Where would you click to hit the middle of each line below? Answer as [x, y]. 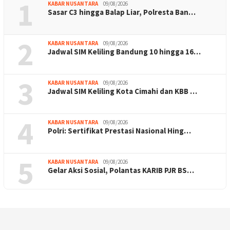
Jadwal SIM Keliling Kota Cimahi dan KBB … [122, 91]
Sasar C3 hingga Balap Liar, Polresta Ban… [122, 12]
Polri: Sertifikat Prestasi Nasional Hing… [119, 131]
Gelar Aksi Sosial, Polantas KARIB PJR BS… [121, 170]
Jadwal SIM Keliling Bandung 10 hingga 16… [124, 52]
